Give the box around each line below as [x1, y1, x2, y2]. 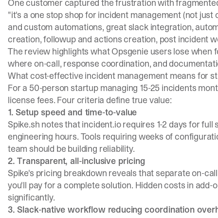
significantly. [8, 191, 55, 203]
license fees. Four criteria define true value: [8, 94, 172, 106]
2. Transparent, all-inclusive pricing [8, 155, 145, 167]
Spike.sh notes [8, 118, 63, 130]
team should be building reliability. [8, 143, 135, 155]
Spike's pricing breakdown [8, 167, 107, 179]
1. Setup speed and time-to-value [8, 106, 137, 118]
